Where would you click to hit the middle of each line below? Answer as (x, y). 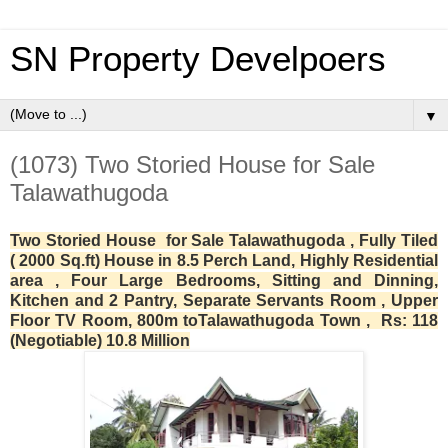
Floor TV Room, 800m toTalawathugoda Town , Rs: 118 (224, 320)
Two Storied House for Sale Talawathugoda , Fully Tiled (224, 240)
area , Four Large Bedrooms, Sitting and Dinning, (224, 280)
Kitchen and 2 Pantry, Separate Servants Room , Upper (224, 300)
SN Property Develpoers (198, 59)
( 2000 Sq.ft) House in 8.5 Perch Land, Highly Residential (224, 260)
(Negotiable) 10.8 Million (100, 340)
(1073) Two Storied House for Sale (192, 164)
